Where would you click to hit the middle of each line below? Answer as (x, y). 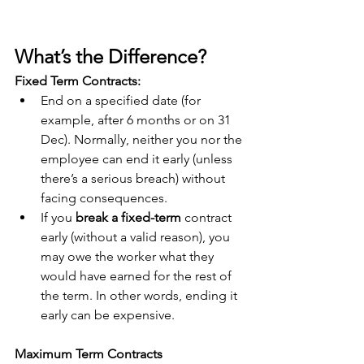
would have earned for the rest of (138, 276)
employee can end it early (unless (138, 159)
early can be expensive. (109, 315)
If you (58, 217)
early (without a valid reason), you (137, 237)
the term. (67, 295)
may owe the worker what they (129, 256)
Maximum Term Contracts (89, 354)
